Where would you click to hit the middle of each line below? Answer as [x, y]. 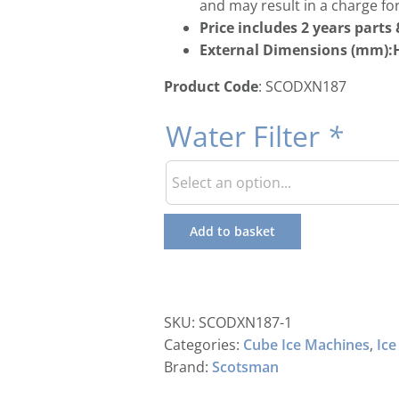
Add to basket [232, 231]
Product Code [211, 86]
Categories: [204, 345]
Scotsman [245, 367]
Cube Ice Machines [306, 345]
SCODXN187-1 [245, 322]
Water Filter [246, 136]
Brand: [188, 367]
